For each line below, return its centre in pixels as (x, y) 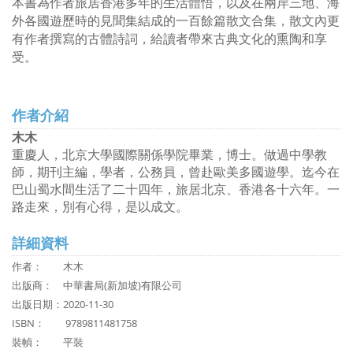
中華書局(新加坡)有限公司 (123, 285)
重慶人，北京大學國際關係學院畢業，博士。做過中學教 (169, 155)
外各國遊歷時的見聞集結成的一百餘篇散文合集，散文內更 (176, 21)
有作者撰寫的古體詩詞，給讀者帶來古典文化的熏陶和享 (169, 39)
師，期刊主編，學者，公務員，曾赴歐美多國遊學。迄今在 (176, 172)
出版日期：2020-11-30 (63, 304)
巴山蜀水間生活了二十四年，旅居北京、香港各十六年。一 (176, 190)
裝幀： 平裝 (48, 342)
